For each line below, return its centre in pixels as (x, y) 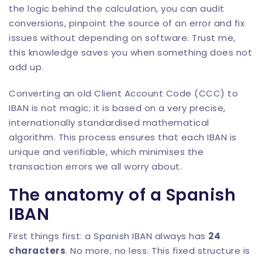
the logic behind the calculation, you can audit (117, 8)
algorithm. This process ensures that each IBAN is (123, 137)
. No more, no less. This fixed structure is (158, 251)
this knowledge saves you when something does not (130, 52)
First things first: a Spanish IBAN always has (108, 236)
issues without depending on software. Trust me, (122, 38)
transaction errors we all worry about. (95, 166)
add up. (26, 67)
